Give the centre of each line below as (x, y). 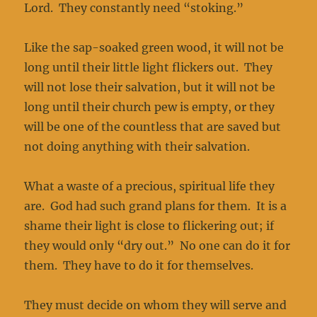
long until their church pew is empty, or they (150, 107)
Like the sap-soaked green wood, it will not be (154, 48)
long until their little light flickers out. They (149, 68)
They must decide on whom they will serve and (156, 305)
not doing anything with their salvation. (137, 147)
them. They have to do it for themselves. (140, 266)
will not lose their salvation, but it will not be (150, 87)
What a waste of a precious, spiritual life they (150, 186)
